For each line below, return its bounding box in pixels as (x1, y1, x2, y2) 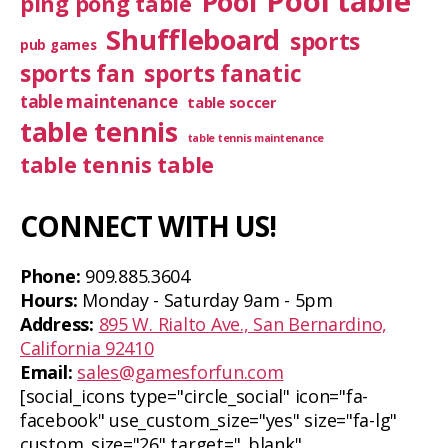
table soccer (187, 92, 277, 112)
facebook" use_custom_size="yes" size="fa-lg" (20, 408, 398, 432)
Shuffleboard (106, 21, 281, 58)
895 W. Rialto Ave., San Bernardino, (98, 312, 388, 336)
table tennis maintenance (187, 131, 325, 145)
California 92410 (20, 336, 154, 360)
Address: (20, 312, 94, 336)
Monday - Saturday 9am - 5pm (77, 288, 333, 312)
